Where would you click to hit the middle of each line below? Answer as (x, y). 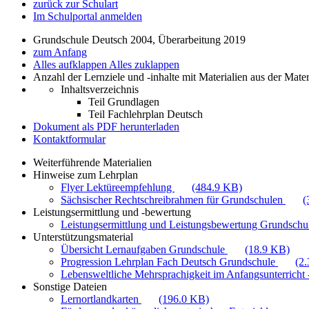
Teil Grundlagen (124, 102)
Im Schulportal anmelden (88, 16)
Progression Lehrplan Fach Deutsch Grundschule (169, 262)
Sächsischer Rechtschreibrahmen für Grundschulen (173, 200)
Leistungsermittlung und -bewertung (112, 212)
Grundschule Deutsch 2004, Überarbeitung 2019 (139, 40)
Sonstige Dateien (70, 287)
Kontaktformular (69, 139)
